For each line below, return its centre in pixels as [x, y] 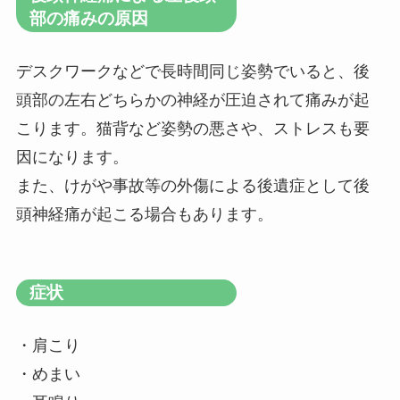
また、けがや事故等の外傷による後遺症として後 [192, 186]
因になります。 [72, 158]
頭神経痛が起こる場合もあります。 [144, 215]
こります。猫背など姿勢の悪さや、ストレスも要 [192, 129]
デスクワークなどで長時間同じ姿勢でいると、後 [192, 72]
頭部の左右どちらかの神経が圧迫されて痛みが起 [192, 100]
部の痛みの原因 [88, 18]
